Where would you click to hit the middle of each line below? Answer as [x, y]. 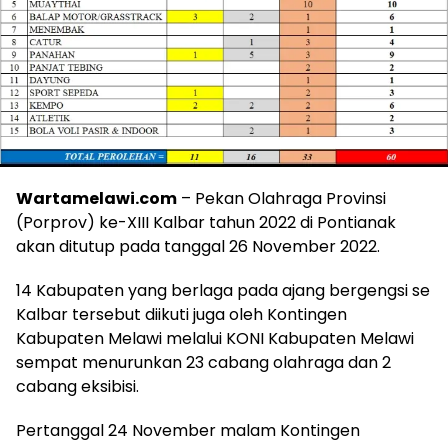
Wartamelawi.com [96, 199]
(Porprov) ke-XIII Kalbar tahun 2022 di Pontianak [206, 223]
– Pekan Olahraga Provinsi [281, 199]
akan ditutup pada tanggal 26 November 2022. [198, 247]
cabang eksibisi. [77, 387]
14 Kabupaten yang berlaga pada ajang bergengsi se [223, 291]
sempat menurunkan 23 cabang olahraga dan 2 [203, 363]
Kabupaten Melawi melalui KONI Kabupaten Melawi [215, 339]
